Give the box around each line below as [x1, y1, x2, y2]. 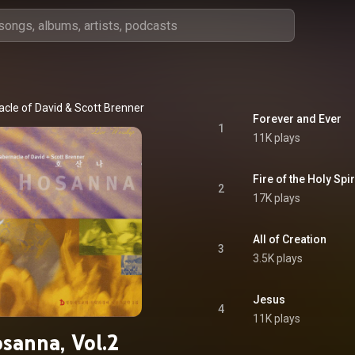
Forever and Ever [253, 113, 342, 125]
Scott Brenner [74, 101, 144, 114]
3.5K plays [253, 252, 303, 265]
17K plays [253, 192, 300, 204]
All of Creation [253, 233, 326, 246]
